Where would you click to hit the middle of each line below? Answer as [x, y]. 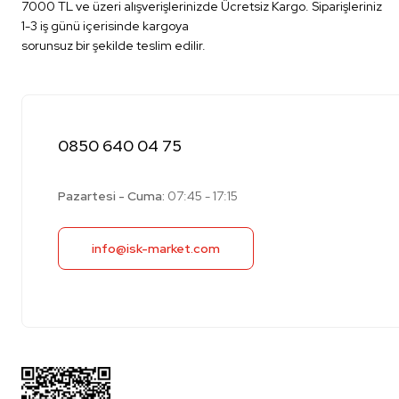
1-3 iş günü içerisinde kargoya [105, 26]
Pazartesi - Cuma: [111, 196]
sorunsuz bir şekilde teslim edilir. [114, 45]
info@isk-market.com [156, 248]
